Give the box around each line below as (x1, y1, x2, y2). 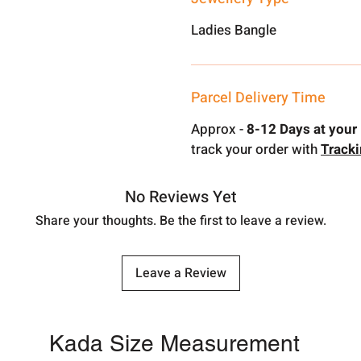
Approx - (191, 119, 244, 139)
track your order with (191, 139, 322, 160)
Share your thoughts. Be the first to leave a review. (35, 211, 326, 230)
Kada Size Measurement (49, 330, 300, 356)
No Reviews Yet (124, 185, 237, 209)
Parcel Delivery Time (191, 87, 326, 109)
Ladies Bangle (191, 20, 277, 40)
